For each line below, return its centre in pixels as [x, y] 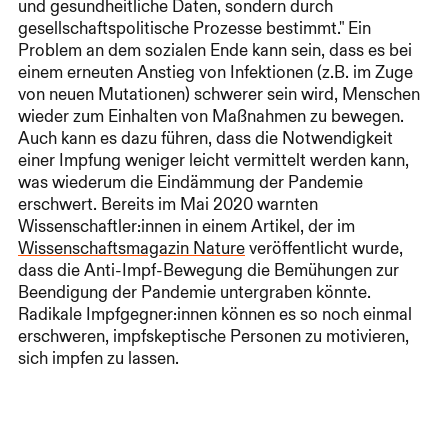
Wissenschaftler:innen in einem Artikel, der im [186, 226]
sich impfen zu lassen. [98, 358]
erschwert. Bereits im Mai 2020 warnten [168, 204]
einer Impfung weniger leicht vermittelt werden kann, [213, 160]
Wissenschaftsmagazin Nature [131, 248]
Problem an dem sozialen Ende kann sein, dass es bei [215, 50]
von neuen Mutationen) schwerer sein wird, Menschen [219, 94]
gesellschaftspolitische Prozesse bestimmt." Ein [194, 28]
